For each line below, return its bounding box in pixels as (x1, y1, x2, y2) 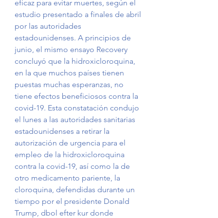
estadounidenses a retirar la (15, 127, 109, 136)
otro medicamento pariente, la (15, 173, 120, 183)
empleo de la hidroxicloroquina (15, 150, 125, 160)
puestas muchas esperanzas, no (15, 80, 124, 90)
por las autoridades (15, 21, 81, 31)
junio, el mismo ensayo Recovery (15, 45, 127, 54)
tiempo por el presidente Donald (15, 197, 129, 206)
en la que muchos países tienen (15, 68, 124, 78)
